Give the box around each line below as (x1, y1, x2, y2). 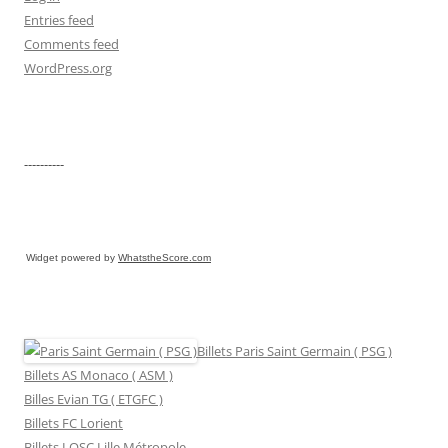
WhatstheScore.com (118, 251, 211, 263)
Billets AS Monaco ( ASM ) (24, 365, 173, 384)
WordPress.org (24, 58, 112, 77)
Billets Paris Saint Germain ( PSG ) (197, 341, 392, 360)
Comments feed (24, 34, 119, 53)
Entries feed (24, 10, 94, 29)
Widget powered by (26, 251, 118, 263)
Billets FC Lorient (24, 413, 123, 432)
